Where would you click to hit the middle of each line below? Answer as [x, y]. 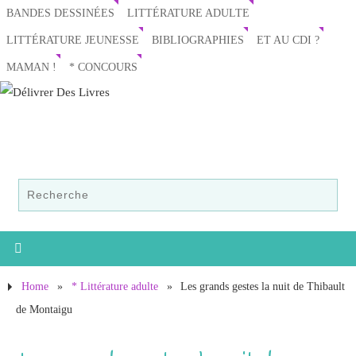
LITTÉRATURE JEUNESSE [73, 40]
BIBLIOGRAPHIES [198, 40]
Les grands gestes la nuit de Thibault [263, 287]
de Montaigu [44, 310]
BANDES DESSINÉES [60, 13]
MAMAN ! [31, 67]
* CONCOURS [103, 67]
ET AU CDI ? [288, 40]
